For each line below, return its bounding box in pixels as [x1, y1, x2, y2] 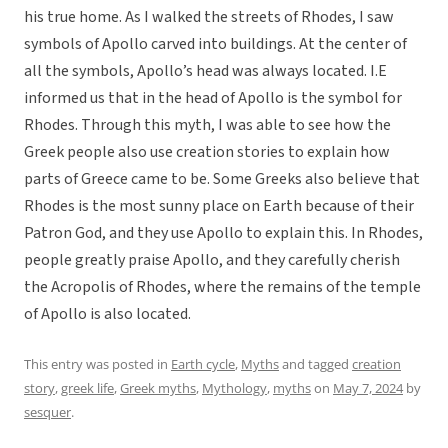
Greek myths [120, 379, 196, 398]
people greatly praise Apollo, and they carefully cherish [24, 249, 400, 272]
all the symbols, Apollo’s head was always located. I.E [24, 60, 387, 83]
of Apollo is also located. [24, 303, 191, 326]
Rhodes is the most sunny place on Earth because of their [24, 195, 414, 218]
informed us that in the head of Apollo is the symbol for [24, 87, 402, 110]
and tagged [279, 355, 352, 374]
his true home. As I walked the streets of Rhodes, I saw [24, 6, 394, 29]
